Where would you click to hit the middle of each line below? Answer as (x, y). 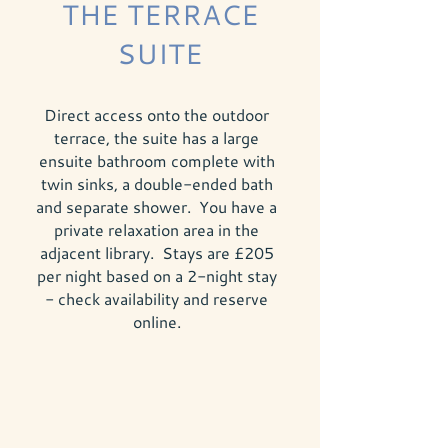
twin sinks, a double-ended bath (156, 183)
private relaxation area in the (156, 229)
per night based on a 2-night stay (156, 275)
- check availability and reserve (156, 298)
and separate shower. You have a (156, 206)
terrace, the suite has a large (156, 137)
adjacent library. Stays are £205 (156, 252)
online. (156, 321)
